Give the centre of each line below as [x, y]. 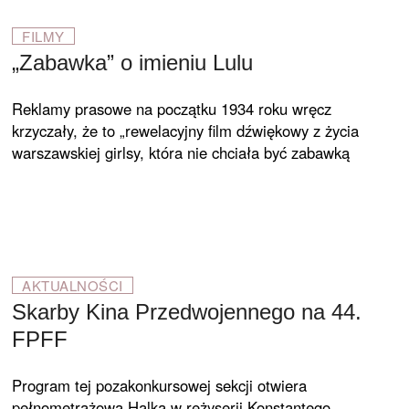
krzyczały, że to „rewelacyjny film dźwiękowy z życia [186, 131]
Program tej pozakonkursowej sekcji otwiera [160, 385]
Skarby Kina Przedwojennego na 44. [187, 312]
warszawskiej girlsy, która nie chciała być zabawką [181, 152]
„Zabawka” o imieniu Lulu [133, 63]
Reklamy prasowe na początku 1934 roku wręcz [172, 109]
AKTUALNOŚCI [73, 285]
